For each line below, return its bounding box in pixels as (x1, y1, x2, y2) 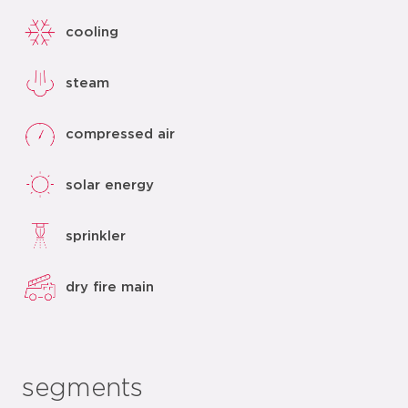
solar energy (66, 178, 154, 192)
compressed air (66, 127, 175, 141)
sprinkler (66, 229, 126, 243)
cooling (66, 25, 118, 39)
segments (22, 376, 143, 402)
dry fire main (66, 280, 154, 294)
